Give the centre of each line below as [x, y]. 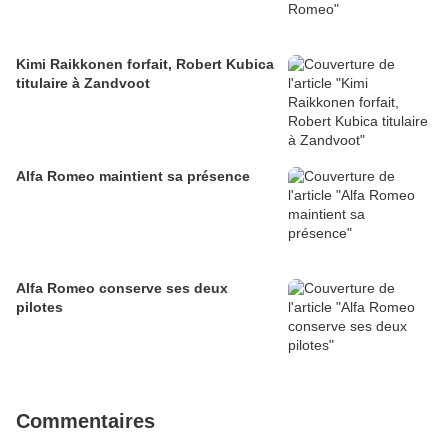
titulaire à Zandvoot [83, 83]
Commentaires [85, 421]
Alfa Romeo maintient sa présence [133, 176]
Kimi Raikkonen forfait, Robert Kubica [145, 64]
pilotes [39, 307]
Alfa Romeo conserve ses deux [122, 288]
